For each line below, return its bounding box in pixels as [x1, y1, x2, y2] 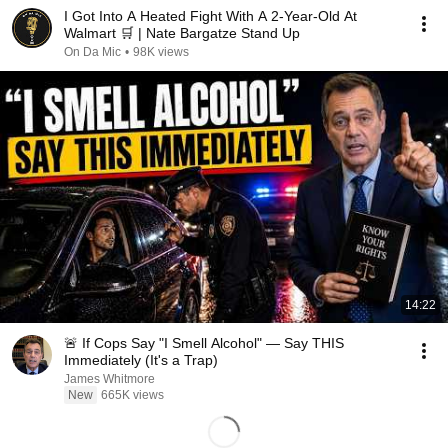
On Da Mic [64, 45, 121, 59]
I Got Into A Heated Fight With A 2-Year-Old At [64, 8, 357, 24]
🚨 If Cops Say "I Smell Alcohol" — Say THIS [64, 335, 344, 351]
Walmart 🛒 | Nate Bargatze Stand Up [64, 25, 300, 41]
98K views [133, 45, 189, 59]
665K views [101, 388, 164, 402]
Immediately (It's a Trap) [64, 352, 218, 368]
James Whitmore [64, 372, 155, 386]
